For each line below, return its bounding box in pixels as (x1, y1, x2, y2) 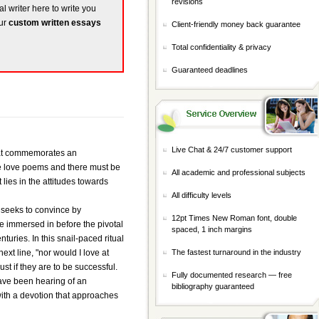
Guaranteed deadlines (172, 66, 248, 74)
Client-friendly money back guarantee (172, 20, 300, 28)
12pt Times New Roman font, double (172, 214, 297, 222)
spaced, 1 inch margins (172, 225, 252, 234)
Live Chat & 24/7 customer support (172, 145, 292, 154)
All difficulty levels (172, 191, 231, 199)
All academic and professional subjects (172, 168, 305, 177)
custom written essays (9, 18, 101, 28)
